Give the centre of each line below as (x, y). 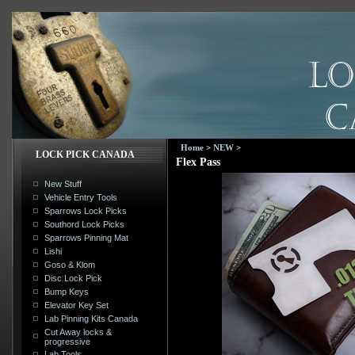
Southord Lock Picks (85, 224)
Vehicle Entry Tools (81, 197)
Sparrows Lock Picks (86, 210)
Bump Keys (67, 291)
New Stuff (63, 183)
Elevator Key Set (77, 305)
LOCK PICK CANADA (85, 155)
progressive (68, 341)
